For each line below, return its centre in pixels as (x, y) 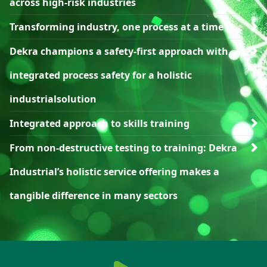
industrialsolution (53, 99)
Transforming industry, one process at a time (117, 27)
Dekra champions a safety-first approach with (119, 51)
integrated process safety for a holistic (101, 75)
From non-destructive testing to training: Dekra (123, 148)
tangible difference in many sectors (94, 195)
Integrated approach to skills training (100, 123)
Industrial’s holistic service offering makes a (114, 171)
